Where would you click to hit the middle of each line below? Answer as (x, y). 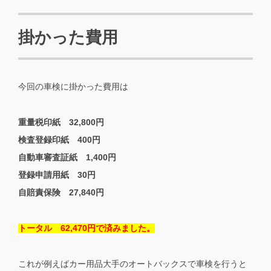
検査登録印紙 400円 (59, 139)
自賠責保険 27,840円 (61, 192)
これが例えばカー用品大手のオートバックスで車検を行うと (132, 263)
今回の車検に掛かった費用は (73, 87)
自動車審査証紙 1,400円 (67, 157)
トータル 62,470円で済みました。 (87, 228)
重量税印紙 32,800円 (61, 122)
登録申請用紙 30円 (57, 175)
